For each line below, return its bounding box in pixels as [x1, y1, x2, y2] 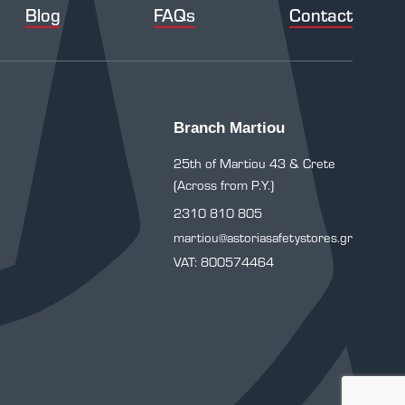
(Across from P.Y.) [174, 176, 274, 193]
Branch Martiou [174, 119, 285, 137]
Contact [288, 3, 353, 26]
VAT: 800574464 [174, 253, 274, 270]
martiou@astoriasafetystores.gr [174, 229, 353, 246]
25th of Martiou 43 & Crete [174, 155, 335, 172]
